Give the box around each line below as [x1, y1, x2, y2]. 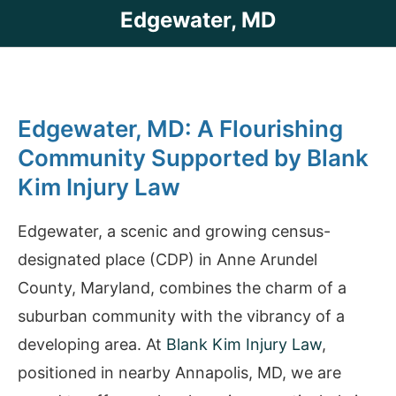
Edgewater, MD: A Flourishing [18, 115, 343, 143]
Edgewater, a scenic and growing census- [18, 222, 331, 241]
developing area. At [18, 335, 166, 354]
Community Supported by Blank [18, 144, 369, 172]
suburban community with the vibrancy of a [18, 307, 345, 326]
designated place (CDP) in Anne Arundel [18, 250, 317, 270]
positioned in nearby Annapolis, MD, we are [18, 363, 341, 383]
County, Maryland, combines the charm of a [18, 278, 346, 298]
